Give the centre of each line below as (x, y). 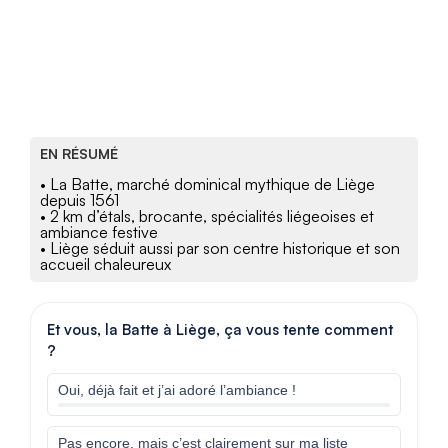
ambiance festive (99, 232)
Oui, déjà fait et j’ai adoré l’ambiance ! (177, 390)
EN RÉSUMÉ (79, 154)
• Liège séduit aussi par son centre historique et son (220, 248)
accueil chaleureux (105, 264)
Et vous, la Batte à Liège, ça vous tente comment (220, 330)
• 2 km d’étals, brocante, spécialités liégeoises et (207, 216)
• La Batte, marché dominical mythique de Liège (207, 184)
